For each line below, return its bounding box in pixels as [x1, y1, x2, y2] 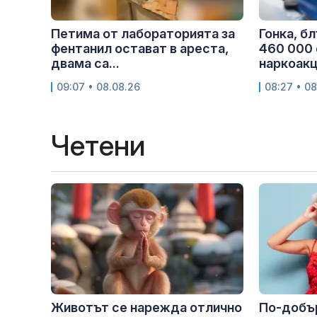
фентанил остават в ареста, [51, 41, 229, 57]
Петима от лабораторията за [51, 26, 235, 42]
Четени [51, 128, 145, 163]
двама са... [51, 56, 120, 71]
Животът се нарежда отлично [51, 300, 242, 316]
